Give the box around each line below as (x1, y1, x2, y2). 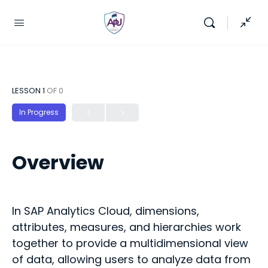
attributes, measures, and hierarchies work (12, 220, 241, 234)
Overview (12, 149, 104, 176)
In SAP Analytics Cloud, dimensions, (12, 203, 199, 218)
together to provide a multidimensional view (12, 236, 248, 251)
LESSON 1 (12, 85, 47, 96)
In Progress (19, 107, 59, 117)
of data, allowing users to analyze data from (12, 252, 251, 267)
